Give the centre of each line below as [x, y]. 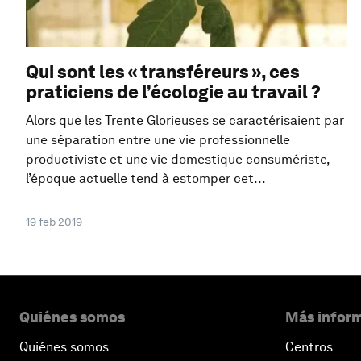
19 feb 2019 [54, 221]
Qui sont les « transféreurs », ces [163, 71]
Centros [309, 346]
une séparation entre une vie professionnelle [158, 139]
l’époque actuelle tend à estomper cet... [146, 178]
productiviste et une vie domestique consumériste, [178, 159]
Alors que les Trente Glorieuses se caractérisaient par [185, 120]
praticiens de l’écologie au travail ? [173, 91]
